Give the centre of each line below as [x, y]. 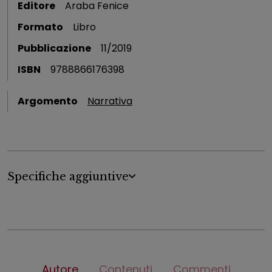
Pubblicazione [54, 49]
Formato [40, 27]
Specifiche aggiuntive [68, 177]
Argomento [48, 101]
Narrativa [110, 101]
